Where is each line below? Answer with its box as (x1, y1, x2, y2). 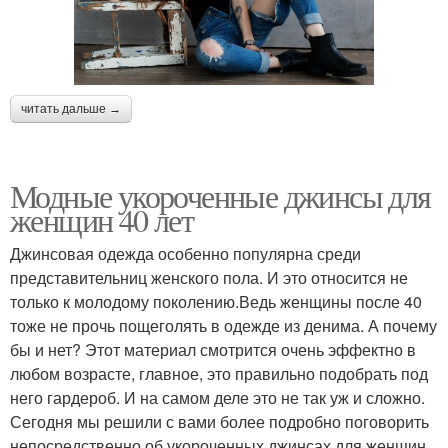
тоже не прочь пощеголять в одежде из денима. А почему (10, 313, 437, 337)
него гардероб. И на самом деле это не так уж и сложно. (10, 385, 425, 409)
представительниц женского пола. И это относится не (10, 265, 408, 289)
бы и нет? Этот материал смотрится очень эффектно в (10, 337, 416, 361)
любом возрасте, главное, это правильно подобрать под (10, 361, 428, 385)
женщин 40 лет (10, 197, 194, 241)
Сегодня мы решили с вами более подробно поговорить (10, 409, 429, 433)
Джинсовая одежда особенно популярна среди (10, 241, 361, 265)
